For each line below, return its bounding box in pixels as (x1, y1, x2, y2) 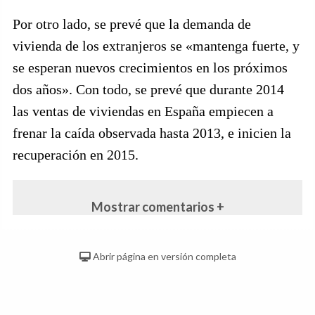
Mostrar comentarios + (91, 199, 224, 214)
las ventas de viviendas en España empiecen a (13, 103, 274, 119)
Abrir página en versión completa (90, 250, 236, 262)
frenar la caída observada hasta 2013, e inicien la (13, 125, 291, 141)
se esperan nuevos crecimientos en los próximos (13, 60, 288, 75)
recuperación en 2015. (13, 147, 139, 162)
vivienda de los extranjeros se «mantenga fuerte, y (13, 38, 300, 53)
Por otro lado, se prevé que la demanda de (13, 16, 251, 32)
